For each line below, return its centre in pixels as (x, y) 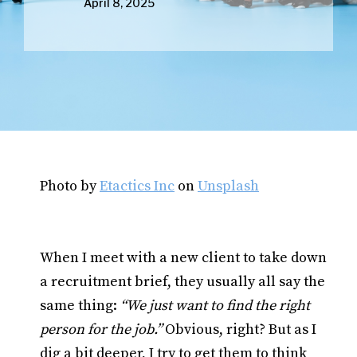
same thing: (80, 306)
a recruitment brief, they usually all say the (182, 282)
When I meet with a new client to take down (183, 258)
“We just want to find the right (215, 306)
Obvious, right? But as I (239, 330)
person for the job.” (101, 330)
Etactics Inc (137, 186)
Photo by (70, 186)
